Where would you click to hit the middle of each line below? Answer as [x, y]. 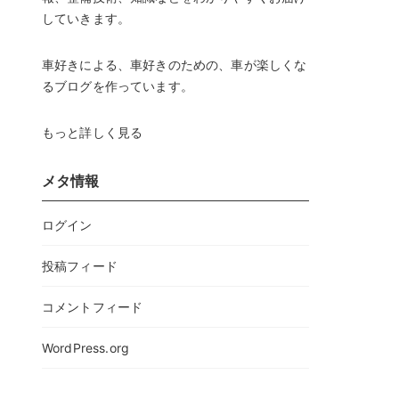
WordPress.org [86, 347]
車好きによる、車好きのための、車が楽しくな [175, 65]
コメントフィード [93, 306]
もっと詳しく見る [93, 132]
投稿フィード [80, 265]
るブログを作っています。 [118, 86]
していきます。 [86, 18]
